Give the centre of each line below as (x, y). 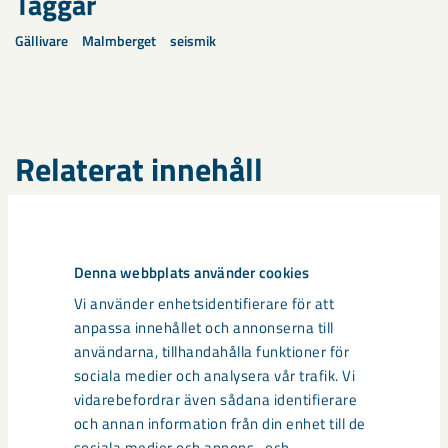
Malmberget (119, 40)
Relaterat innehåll (139, 169)
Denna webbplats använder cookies (191, 272)
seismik (193, 40)
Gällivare (41, 40)
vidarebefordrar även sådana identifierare (215, 400)
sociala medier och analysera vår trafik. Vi (214, 376)
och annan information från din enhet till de (219, 424)
